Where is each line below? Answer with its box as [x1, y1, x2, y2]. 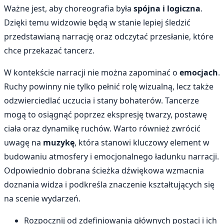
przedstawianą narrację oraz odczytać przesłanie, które [4, 30, 213, 42]
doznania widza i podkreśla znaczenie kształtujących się [4, 178, 214, 190]
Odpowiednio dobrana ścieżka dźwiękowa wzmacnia [4, 164, 204, 176]
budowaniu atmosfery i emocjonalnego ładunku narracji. [4, 150, 219, 162]
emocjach [179, 66, 218, 78]
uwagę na [4, 136, 43, 148]
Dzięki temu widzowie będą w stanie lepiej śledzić [4, 16, 190, 28]
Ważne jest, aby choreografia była [4, 2, 133, 14]
